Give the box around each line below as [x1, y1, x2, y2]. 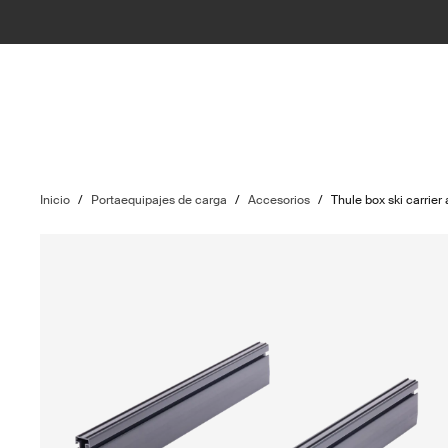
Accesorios [248, 192, 311, 208]
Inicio [40, 192, 71, 208]
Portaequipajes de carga [91, 192, 228, 208]
